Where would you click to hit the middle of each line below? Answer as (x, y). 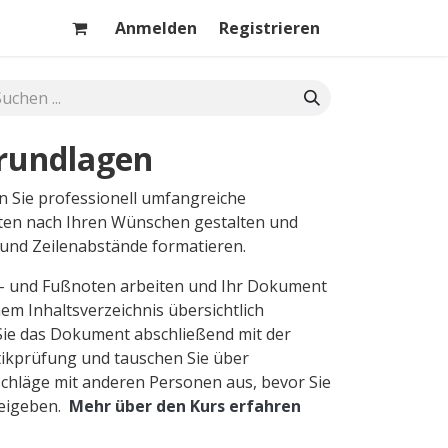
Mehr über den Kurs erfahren (185, 406)
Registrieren (269, 28)
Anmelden (156, 28)
